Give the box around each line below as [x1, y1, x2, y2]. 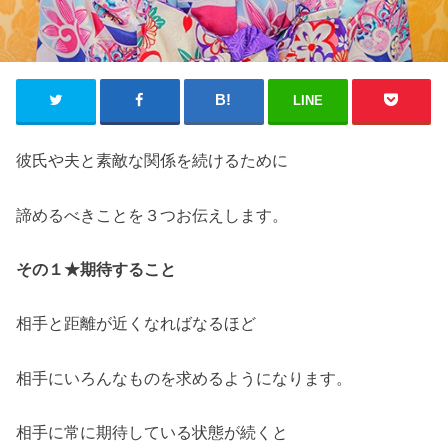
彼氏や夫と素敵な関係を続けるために [16, 151, 289, 170]
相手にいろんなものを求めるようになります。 [16, 368, 353, 387]
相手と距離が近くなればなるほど [16, 314, 257, 333]
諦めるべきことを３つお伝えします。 [16, 205, 289, 224]
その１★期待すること [16, 260, 177, 279]
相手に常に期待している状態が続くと [16, 423, 289, 442]
